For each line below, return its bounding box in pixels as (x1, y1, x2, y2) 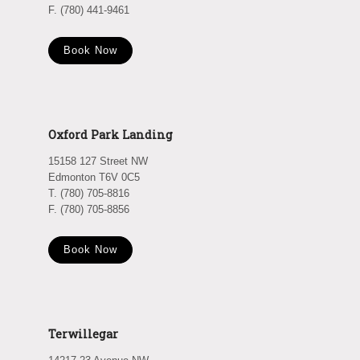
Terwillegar (48, 326, 118, 342)
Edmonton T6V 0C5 (48, 171, 140, 183)
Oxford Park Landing (48, 127, 173, 142)
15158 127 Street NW (48, 155, 148, 167)
